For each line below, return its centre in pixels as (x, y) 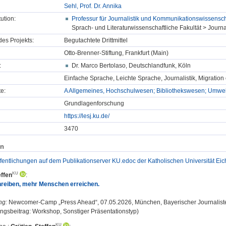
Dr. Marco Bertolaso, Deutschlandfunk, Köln (131, 66)
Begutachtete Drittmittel (96, 41)
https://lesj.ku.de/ (87, 116)
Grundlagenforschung (94, 104)
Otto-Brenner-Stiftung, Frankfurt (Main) (116, 53)
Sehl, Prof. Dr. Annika (93, 6)
